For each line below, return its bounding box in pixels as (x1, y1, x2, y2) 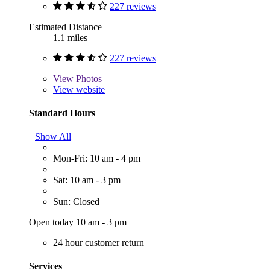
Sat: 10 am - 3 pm (53, 175, 121, 186)
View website (53, 84, 105, 95)
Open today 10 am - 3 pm (29, 217, 127, 228)
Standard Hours (29, 107, 95, 118)
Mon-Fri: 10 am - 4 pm (53, 153, 140, 164)
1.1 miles (53, 32, 87, 43)
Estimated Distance (29, 21, 102, 32)
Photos (74, 73, 102, 84)
